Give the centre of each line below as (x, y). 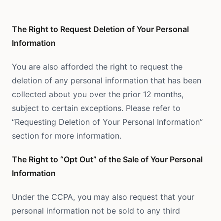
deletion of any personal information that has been (107, 80)
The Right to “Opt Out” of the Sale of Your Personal (107, 159)
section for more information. (67, 136)
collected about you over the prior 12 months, (98, 94)
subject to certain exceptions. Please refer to (96, 108)
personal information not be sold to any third (96, 211)
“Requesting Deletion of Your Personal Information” (107, 122)
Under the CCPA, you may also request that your (103, 197)
